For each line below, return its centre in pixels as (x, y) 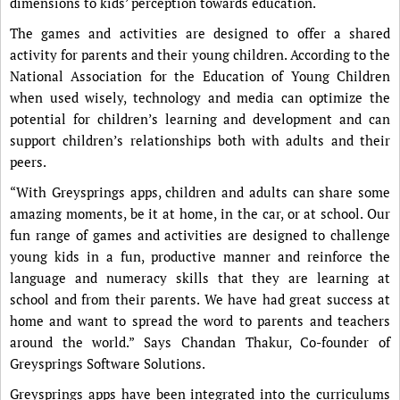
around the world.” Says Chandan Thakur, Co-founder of (200, 342)
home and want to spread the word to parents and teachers (200, 321)
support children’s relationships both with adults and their (200, 140)
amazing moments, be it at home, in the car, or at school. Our (200, 213)
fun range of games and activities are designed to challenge (200, 235)
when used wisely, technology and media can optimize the (200, 97)
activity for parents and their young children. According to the (200, 54)
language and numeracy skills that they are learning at (200, 278)
